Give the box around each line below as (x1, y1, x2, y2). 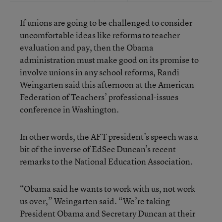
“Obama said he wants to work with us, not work (20, 183, 195, 194)
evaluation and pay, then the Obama (20, 42, 154, 53)
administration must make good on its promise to (20, 54, 199, 65)
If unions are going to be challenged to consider (20, 17, 192, 28)
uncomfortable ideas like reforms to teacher (20, 29, 180, 41)
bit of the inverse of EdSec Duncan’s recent (20, 143, 176, 155)
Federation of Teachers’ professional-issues (20, 91, 178, 103)
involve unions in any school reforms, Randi (20, 66, 179, 78)
